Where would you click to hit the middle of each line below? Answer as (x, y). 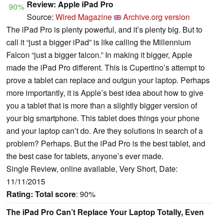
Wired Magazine (84, 17)
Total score (55, 194)
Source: (41, 17)
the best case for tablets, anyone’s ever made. (85, 156)
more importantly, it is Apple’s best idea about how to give (105, 92)
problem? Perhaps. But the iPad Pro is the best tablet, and (106, 143)
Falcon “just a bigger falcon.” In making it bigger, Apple (99, 54)
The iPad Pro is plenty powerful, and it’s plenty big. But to (104, 29)
